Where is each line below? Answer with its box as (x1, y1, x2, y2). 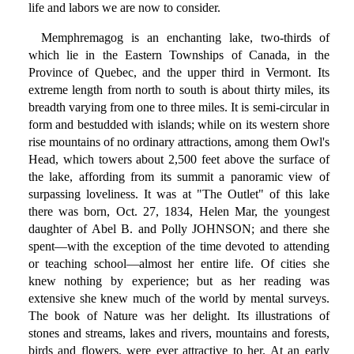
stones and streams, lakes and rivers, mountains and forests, (28, 326, 330, 341)
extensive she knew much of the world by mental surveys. (28, 292, 330, 306)
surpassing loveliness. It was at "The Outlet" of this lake (28, 187, 330, 201)
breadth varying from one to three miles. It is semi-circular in (28, 100, 330, 115)
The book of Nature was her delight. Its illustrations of (28, 309, 330, 323)
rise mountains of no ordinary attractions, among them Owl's (28, 135, 330, 149)
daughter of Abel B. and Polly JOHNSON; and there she (28, 222, 330, 236)
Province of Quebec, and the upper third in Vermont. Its (28, 66, 330, 80)
